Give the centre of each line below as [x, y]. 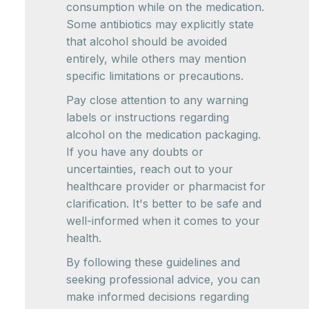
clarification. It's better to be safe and [164, 204]
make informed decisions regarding [158, 297]
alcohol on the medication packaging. [163, 135]
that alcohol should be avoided [147, 42]
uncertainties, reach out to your [150, 169]
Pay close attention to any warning [157, 100]
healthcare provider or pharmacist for [166, 187]
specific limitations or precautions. [155, 76]
